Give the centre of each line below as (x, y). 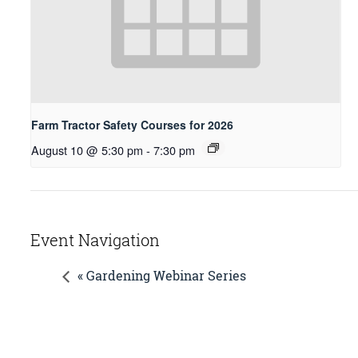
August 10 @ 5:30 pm (87, 149)
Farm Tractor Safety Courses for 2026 (132, 124)
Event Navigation (95, 239)
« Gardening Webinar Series (162, 276)
